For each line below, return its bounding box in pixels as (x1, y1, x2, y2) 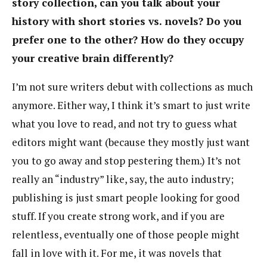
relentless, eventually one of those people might (12, 228, 240, 242)
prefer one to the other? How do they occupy (12, 32, 244, 46)
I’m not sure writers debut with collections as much (12, 80, 253, 94)
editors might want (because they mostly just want (12, 135, 250, 150)
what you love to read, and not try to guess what (12, 117, 237, 131)
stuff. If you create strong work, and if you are (12, 209, 225, 223)
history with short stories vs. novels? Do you (12, 14, 241, 28)
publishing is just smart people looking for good (12, 191, 240, 205)
